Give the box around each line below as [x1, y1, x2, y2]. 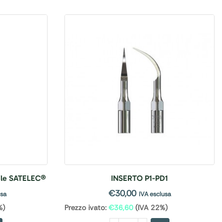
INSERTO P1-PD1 [111, 173, 168, 183]
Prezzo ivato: [64, 203, 107, 212]
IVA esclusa [138, 189, 171, 198]
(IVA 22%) [133, 203, 167, 212]
